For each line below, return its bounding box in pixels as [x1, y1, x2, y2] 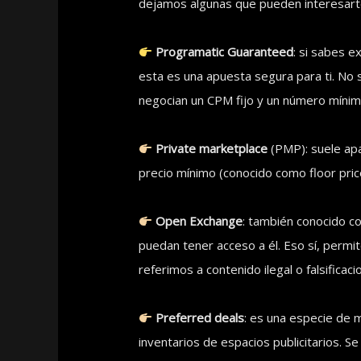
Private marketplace [156, 140, 268, 157]
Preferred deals [156, 309, 245, 326]
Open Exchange [156, 213, 243, 230]
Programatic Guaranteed [156, 44, 294, 60]
